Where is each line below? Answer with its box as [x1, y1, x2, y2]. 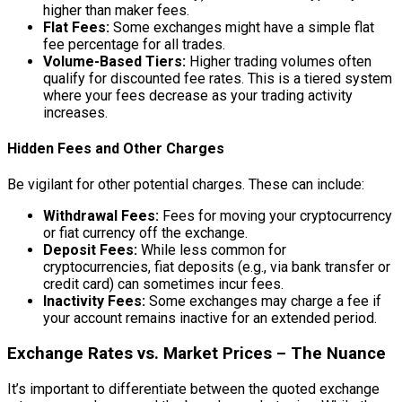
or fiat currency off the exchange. [43, 224, 248, 242]
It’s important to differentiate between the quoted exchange [7, 380, 380, 398]
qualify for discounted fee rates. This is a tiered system [43, 69, 392, 87]
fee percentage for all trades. [43, 35, 225, 53]
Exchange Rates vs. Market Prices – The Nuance [7, 344, 386, 364]
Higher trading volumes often [186, 52, 371, 70]
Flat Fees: [43, 18, 109, 36]
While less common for [137, 241, 286, 259]
